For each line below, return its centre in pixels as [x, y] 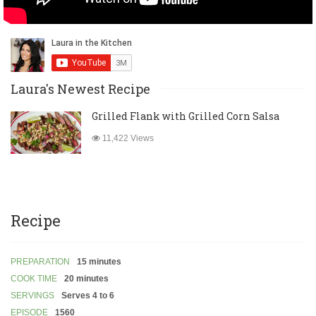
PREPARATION [40, 262]
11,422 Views [127, 139]
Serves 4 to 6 [88, 296]
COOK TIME [34, 279]
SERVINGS [32, 296]
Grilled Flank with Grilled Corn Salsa [186, 116]
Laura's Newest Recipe [80, 89]
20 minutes [86, 279]
